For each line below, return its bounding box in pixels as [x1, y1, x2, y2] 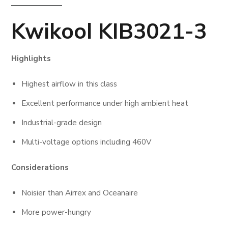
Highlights [11, 53, 51, 64]
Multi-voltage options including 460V [21, 137, 152, 148]
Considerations [11, 162, 69, 173]
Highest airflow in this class [21, 79, 118, 90]
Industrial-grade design [21, 118, 102, 128]
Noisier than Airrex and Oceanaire [21, 188, 138, 198]
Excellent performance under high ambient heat [21, 98, 189, 109]
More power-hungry [21, 207, 92, 218]
